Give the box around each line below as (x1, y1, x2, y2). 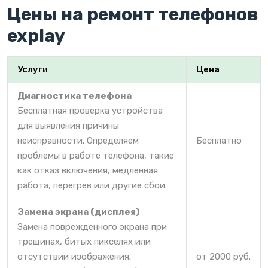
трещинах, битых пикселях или (17, 236, 151, 248)
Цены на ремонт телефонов (7, 4, 258, 26)
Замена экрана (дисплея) (17, 206, 139, 218)
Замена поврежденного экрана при (17, 221, 167, 233)
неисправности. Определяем (17, 135, 139, 147)
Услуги (17, 64, 48, 75)
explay (7, 25, 65, 47)
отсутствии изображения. (17, 251, 131, 263)
